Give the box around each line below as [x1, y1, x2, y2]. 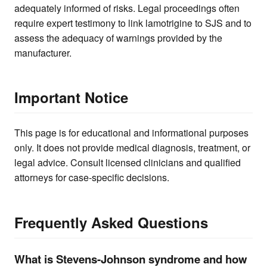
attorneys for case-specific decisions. [14, 170, 169, 185]
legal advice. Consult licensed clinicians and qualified [14, 156, 241, 170]
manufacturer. [14, 46, 72, 60]
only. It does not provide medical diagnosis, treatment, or [14, 141, 250, 155]
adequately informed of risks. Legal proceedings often [14, 1, 240, 15]
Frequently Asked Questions [14, 212, 208, 232]
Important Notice [14, 87, 128, 108]
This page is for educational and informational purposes [14, 126, 249, 140]
